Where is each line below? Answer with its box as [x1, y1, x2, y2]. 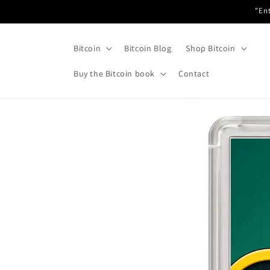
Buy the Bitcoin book [74, 68, 155, 79]
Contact [178, 68, 210, 79]
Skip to [17, 2, 48, 14]
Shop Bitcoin [186, 43, 236, 54]
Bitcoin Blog [124, 43, 172, 54]
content [17, 13, 51, 25]
